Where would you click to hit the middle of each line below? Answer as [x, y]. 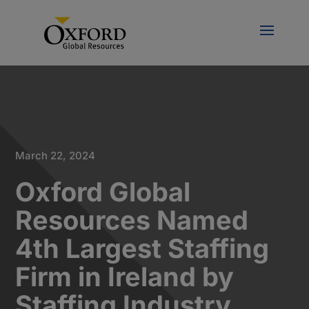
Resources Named [132, 220]
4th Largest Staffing [142, 248]
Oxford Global [103, 192]
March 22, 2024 [56, 156]
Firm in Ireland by [125, 277]
